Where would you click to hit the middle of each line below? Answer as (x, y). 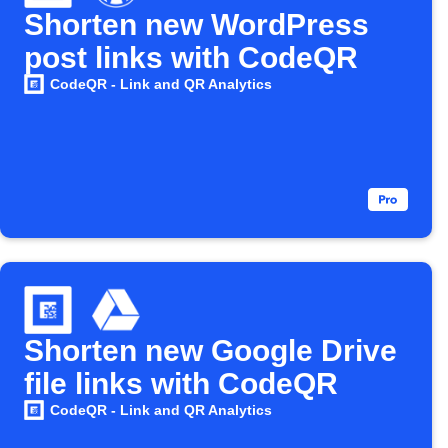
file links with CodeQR (181, 383)
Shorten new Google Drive (210, 350)
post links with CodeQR (191, 57)
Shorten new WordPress (196, 24)
